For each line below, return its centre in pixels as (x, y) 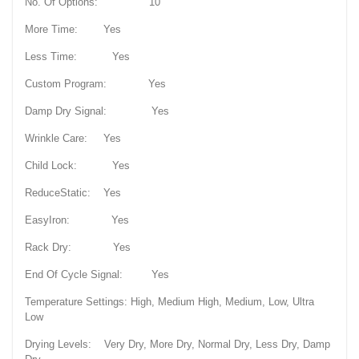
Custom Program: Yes (95, 84)
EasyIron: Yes (77, 220)
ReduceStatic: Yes (73, 193)
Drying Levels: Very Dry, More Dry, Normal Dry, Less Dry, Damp (177, 345)
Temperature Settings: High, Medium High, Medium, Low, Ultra (169, 302)
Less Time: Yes (77, 57)
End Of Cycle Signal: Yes (97, 275)
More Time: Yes (73, 30)
